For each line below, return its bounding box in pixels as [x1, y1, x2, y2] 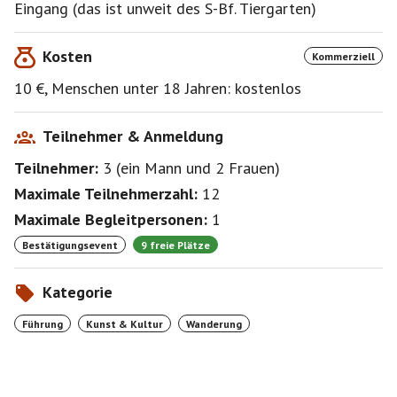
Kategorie [43, 282, 113, 302]
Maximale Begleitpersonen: [14, 209, 207, 230]
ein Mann [121, 158, 182, 178]
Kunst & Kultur [86, 316, 163, 331]
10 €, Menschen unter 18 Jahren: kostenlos [14, 78, 301, 98]
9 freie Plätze [141, 237, 210, 252]
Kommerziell [312, 49, 375, 63]
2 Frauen [215, 158, 275, 178]
